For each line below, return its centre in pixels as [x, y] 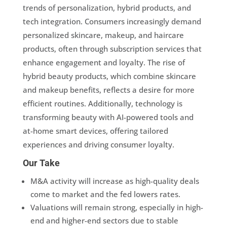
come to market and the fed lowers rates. [105, 194]
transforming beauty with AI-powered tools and [108, 117]
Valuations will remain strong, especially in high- [117, 207]
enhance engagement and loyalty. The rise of [104, 63]
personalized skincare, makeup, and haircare [103, 35]
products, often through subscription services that [112, 49]
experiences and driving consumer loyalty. [98, 145]
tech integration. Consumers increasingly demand [112, 22]
